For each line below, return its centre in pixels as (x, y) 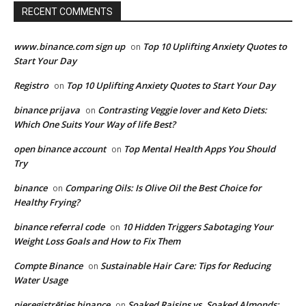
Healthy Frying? (47, 202)
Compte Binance (48, 265)
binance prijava (47, 110)
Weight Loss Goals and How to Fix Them (97, 241)
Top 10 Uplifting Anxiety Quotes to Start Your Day (171, 85)
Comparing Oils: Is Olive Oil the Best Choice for (163, 187)
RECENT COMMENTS (67, 11)
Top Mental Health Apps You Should (199, 149)
